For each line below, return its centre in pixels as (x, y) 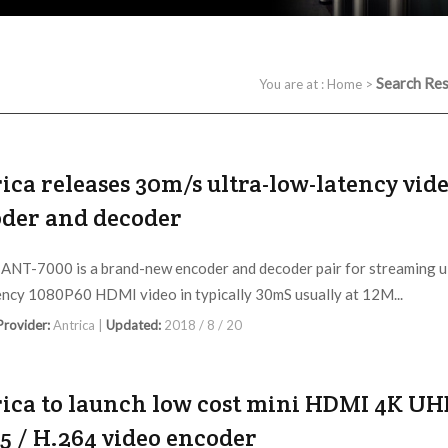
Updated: (135, 325)
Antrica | (79, 325)
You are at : (293, 84)
